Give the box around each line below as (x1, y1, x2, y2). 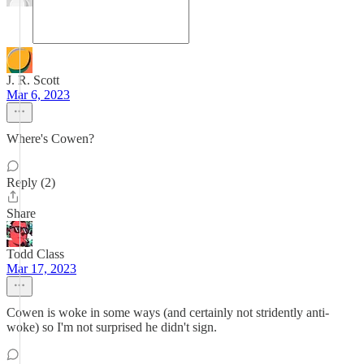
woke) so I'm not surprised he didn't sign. (6, 320, 217, 334)
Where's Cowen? (6, 132, 94, 145)
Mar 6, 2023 (6, 88, 70, 102)
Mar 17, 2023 (6, 262, 76, 275)
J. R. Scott (6, 73, 59, 87)
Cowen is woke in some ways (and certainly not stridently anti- (6, 305, 329, 319)
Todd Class (6, 247, 64, 261)
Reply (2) (6, 175, 55, 189)
